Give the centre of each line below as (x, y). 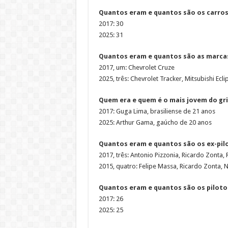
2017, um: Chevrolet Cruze (136, 67)
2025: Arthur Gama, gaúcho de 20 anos (155, 122)
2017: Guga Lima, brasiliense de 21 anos (157, 111)
